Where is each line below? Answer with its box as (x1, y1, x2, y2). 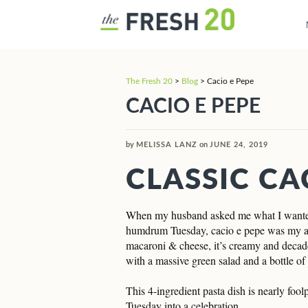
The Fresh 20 (126, 77, 173, 85)
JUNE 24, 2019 (210, 141, 268, 148)
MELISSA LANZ (136, 141, 197, 148)
